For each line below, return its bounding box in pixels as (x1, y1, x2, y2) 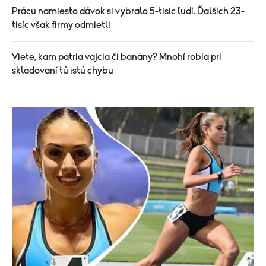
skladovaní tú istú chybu (12, 66, 113, 76)
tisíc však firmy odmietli (12, 20, 110, 30)
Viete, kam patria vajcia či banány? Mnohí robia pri (12, 52, 221, 62)
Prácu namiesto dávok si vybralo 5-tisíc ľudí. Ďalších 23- (12, 7, 245, 17)
